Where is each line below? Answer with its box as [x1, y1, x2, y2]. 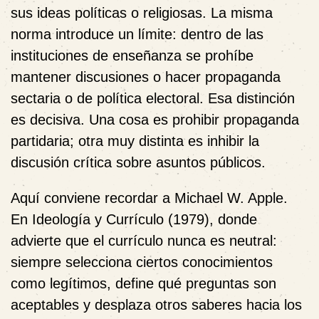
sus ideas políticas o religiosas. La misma [11, 4, 273, 21]
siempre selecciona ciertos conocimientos [11, 253, 273, 270]
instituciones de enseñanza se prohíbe [11, 47, 253, 63]
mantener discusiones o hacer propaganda [11, 68, 281, 85]
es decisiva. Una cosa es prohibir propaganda [11, 111, 299, 127]
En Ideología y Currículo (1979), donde [11, 211, 257, 227]
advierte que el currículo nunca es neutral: [11, 232, 277, 249]
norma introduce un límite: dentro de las [11, 26, 263, 42]
